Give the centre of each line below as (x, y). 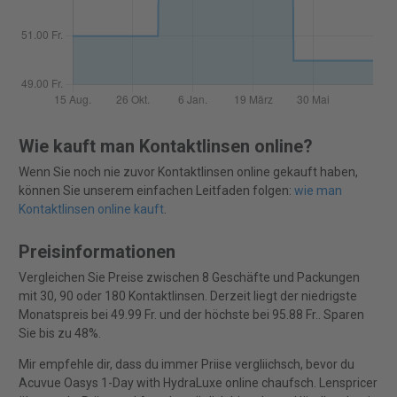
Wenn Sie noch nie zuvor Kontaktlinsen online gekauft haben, (188, 172)
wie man (318, 191)
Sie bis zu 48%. (59, 334)
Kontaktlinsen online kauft (91, 210)
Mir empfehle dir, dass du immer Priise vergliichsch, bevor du (186, 365)
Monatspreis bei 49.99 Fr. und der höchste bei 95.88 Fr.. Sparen (191, 315)
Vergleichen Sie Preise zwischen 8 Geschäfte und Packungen (189, 278)
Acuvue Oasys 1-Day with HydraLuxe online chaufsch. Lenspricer (198, 383)
